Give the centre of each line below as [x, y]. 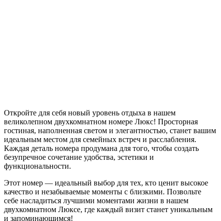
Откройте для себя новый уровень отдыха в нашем [90, 112]
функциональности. [37, 166]
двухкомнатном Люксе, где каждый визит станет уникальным [108, 209]
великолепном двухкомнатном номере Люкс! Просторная [101, 121]
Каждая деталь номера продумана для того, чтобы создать [101, 148]
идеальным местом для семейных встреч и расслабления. [100, 139]
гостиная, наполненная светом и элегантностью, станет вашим [110, 130]
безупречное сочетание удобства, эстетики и [79, 157]
